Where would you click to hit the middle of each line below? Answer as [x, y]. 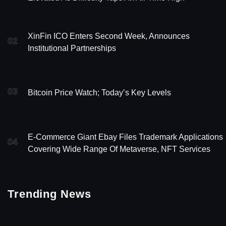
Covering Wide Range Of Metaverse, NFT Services [119, 149]
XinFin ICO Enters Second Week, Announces [109, 36]
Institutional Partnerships [72, 48]
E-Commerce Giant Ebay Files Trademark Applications [125, 137]
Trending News [49, 194]
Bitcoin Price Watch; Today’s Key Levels [99, 92]
